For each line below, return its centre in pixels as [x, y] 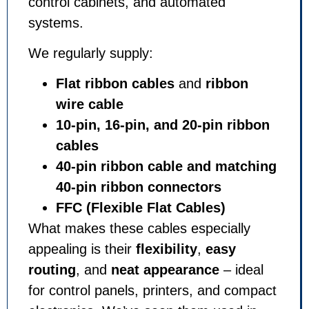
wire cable [90, 104]
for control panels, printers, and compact [152, 291]
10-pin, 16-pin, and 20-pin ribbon [163, 125]
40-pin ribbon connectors [139, 187]
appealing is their [82, 249]
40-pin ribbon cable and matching [166, 167]
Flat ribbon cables [115, 84]
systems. [56, 22]
